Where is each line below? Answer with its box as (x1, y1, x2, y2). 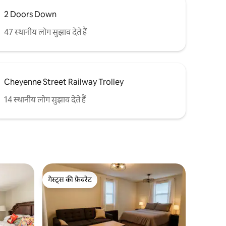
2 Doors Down (4, 9, 56, 20)
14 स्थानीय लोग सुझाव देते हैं (4, 94, 86, 105)
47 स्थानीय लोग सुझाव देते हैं (4, 26, 87, 37)
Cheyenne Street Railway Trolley (4, 76, 124, 87)
